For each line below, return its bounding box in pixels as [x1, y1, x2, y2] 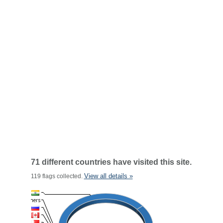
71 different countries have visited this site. [30, 158, 192, 166]
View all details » [84, 172, 133, 180]
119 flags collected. [30, 173, 84, 180]
